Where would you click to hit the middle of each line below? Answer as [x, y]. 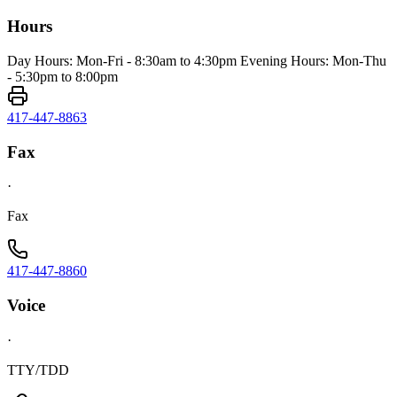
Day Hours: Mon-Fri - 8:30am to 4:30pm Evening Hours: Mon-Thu [197, 61]
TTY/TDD [38, 370]
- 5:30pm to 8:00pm [62, 77]
